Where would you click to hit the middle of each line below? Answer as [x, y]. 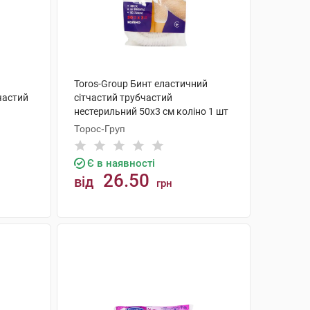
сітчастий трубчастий [123, 98]
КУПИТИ [160, 234]
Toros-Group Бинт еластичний [140, 84]
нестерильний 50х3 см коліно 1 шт [151, 111]
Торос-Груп [99, 129]
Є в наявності [121, 163]
